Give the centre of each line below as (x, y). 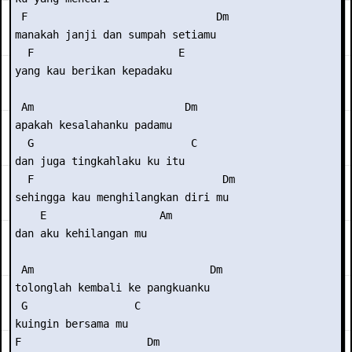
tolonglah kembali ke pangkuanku (112, 288)
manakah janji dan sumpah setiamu (115, 35)
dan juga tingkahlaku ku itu (100, 161)
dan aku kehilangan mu (81, 233)
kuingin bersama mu (71, 324)
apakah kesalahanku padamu (93, 125)
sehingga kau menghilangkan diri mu (122, 197)
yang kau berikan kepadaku (93, 71)
